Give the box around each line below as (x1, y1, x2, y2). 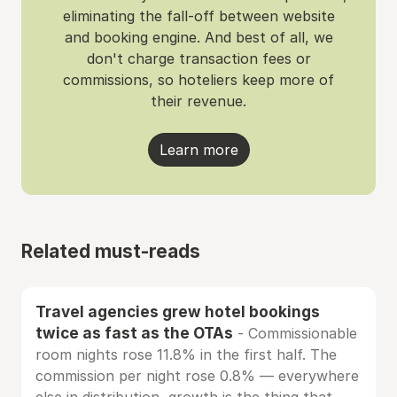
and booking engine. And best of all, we (64, 28, 333, 46)
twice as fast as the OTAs (35, 323, 233, 342)
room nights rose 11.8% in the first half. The (35, 346, 337, 363)
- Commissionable (233, 324, 357, 342)
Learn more (159, 141, 238, 159)
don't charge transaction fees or (86, 50, 311, 67)
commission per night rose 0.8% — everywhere (35, 367, 359, 385)
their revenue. (151, 92, 246, 110)
